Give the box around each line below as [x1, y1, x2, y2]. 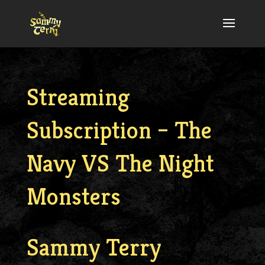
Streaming [26, 82, 130, 112]
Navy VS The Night [26, 148, 214, 178]
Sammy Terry [26, 232, 161, 262]
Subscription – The [26, 115, 212, 145]
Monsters [26, 182, 121, 211]
